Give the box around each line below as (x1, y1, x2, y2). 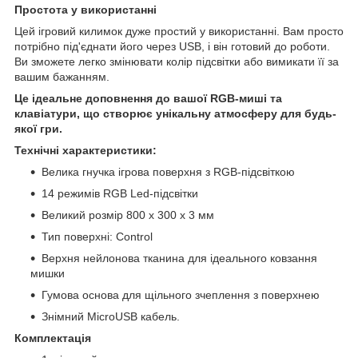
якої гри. (14, 121, 62, 135)
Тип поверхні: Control (42, 229, 153, 243)
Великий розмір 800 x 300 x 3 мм (42, 208, 214, 221)
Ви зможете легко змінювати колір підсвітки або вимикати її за (14, 54, 339, 68)
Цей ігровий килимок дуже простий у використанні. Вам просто (14, 24, 344, 38)
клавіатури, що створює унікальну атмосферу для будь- (14, 106, 336, 120)
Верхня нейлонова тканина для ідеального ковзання (42, 251, 317, 265)
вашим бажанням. (14, 70, 109, 83)
